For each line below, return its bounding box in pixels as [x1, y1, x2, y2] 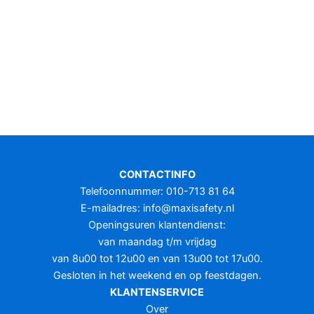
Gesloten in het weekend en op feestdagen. [53, 269, 261, 282]
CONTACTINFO [118, 168, 196, 181]
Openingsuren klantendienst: [88, 219, 226, 231]
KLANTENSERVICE [110, 286, 204, 299]
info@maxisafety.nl [142, 202, 234, 214]
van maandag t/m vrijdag [97, 235, 217, 248]
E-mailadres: [80, 202, 143, 214]
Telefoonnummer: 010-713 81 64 [79, 185, 235, 198]
